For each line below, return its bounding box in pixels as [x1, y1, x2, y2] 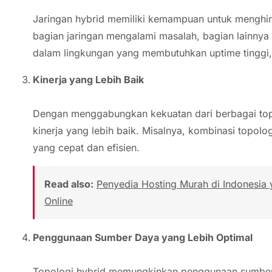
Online [44, 194, 73, 207]
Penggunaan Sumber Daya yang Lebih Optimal [33, 231, 253, 243]
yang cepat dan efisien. [33, 141, 140, 154]
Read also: [44, 177, 93, 190]
